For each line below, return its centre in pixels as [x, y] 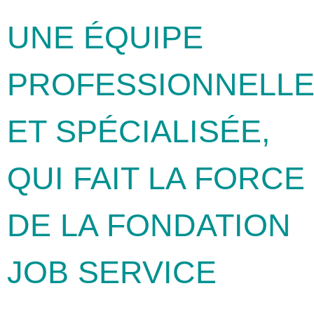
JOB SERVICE [112, 272]
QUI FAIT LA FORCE [156, 178]
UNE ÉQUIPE [105, 37]
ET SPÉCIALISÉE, [139, 131]
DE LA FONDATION [149, 225]
